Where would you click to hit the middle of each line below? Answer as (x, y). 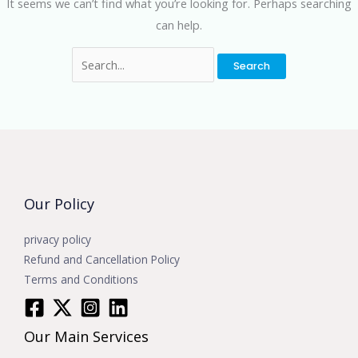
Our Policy (59, 203)
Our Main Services (86, 336)
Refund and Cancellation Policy (102, 259)
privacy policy (58, 239)
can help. (179, 24)
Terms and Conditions (81, 279)
